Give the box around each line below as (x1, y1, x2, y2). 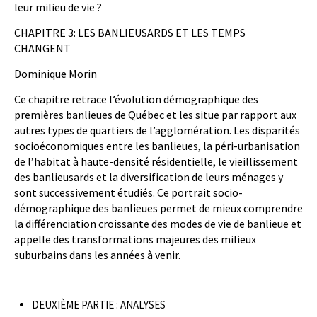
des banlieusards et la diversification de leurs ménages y (14, 170, 283, 185)
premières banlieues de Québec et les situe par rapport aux (14, 108, 296, 122)
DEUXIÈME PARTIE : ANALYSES (32, 298, 166, 312)
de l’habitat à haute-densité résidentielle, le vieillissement (14, 154, 298, 169)
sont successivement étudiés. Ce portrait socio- (14, 185, 243, 200)
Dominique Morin (14, 67, 97, 81)
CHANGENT (14, 41, 71, 56)
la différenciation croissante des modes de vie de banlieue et (14, 217, 301, 231)
